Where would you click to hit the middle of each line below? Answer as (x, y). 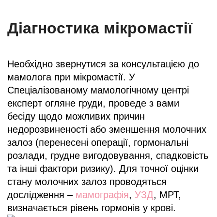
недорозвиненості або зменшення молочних (107, 129)
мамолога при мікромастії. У (71, 77)
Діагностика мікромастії (100, 28)
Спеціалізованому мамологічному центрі (98, 90)
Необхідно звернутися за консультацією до (103, 64)
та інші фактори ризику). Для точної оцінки (103, 168)
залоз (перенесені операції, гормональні (98, 142)
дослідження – (41, 194)
